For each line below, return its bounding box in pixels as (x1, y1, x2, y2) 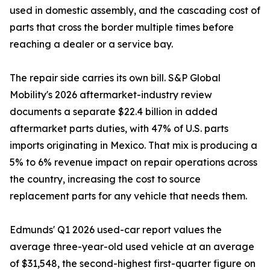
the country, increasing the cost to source (10, 173, 201, 186)
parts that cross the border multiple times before (10, 21, 234, 34)
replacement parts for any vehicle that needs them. (10, 190, 247, 202)
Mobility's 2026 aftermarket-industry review (10, 89, 212, 101)
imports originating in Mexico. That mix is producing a (10, 139, 257, 152)
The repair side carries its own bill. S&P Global (10, 72, 221, 84)
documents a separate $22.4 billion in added (10, 105, 218, 118)
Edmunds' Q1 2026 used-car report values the (10, 224, 222, 236)
